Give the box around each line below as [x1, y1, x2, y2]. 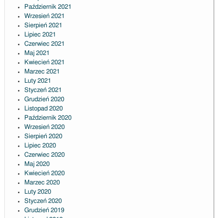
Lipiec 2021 [24, 32, 56, 38]
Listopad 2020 [24, 106, 63, 112]
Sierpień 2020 [24, 133, 62, 140]
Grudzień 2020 [24, 96, 64, 103]
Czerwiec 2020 [24, 152, 65, 159]
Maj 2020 [24, 161, 50, 168]
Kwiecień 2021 [24, 59, 65, 66]
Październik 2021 [24, 4, 72, 11]
